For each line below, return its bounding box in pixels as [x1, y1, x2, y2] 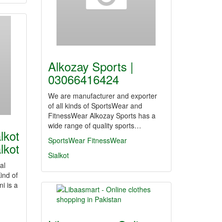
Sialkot [48, 150, 69, 160]
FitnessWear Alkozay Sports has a [48, 111, 156, 120]
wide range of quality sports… [48, 120, 141, 130]
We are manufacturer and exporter [48, 91, 157, 101]
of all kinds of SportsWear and [48, 101, 142, 111]
